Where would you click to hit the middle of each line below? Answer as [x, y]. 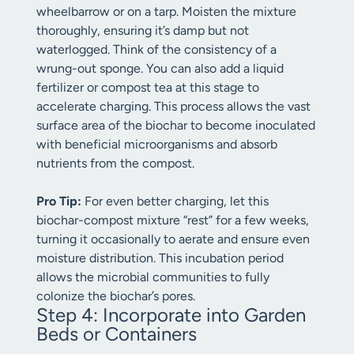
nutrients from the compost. [115, 163]
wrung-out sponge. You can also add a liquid [160, 68]
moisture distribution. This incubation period [160, 258]
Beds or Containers [117, 334]
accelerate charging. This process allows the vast [173, 106]
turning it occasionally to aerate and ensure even [173, 239]
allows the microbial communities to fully [153, 277]
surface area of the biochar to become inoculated [176, 125]
